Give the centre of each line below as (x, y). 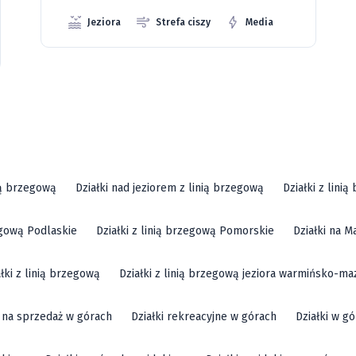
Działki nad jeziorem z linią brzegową (170, 188)
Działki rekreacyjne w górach (204, 316)
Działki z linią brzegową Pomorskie (185, 230)
